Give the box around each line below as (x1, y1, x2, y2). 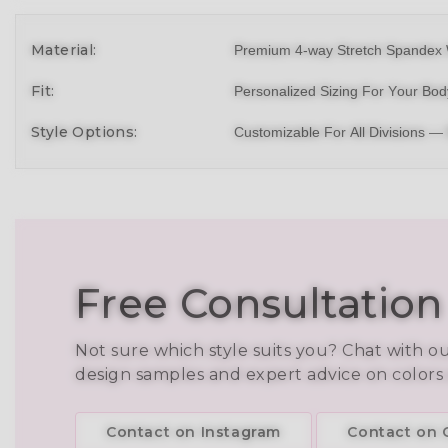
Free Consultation (75, 278, 443, 328)
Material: (31, 40, 97, 59)
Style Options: (31, 122, 138, 141)
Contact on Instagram (106, 422, 281, 441)
